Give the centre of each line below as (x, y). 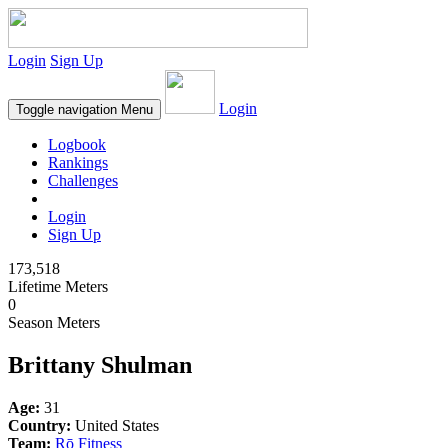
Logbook (77, 144)
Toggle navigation (66, 109)
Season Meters (54, 322)
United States (115, 425)
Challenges (83, 180)
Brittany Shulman (100, 364)
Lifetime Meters (58, 286)
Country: (39, 425)
